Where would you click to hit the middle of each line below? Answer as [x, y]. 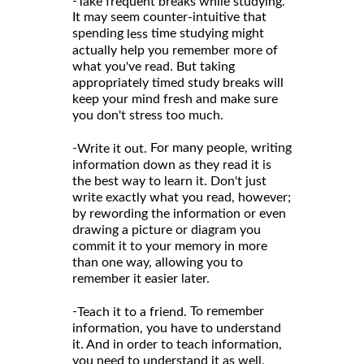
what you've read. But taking [154, 67]
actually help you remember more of [175, 51]
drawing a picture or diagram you [167, 230]
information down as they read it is [172, 165]
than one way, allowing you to [158, 263]
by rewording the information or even [179, 214]
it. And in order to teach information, [177, 345]
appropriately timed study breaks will [178, 83]
